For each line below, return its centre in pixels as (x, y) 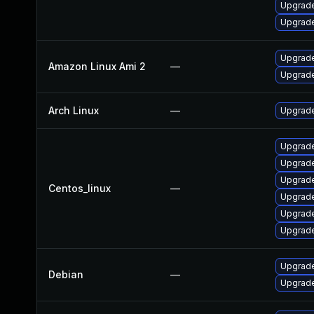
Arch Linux (74, 110)
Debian (66, 274)
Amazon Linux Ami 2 (97, 66)
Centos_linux (80, 188)
